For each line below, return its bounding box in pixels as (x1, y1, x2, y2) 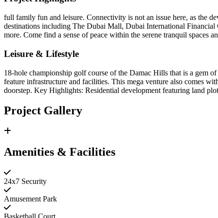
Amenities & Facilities (4, 145, 115, 159)
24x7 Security (4, 177, 47, 186)
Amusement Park (4, 195, 57, 203)
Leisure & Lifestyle (4, 48, 79, 59)
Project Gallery (4, 104, 82, 117)
